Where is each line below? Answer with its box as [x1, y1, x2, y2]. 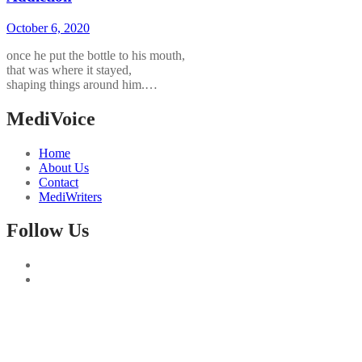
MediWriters [39, 189, 102, 204]
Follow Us [6, 220, 89, 242]
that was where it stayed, [6, 62, 132, 77]
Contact [39, 175, 78, 189]
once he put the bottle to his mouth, [6, 48, 185, 62]
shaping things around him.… [6, 77, 158, 91]
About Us [39, 160, 89, 175]
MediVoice [6, 107, 95, 129]
